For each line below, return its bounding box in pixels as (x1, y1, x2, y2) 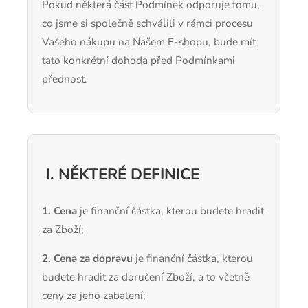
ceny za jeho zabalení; (42, 288, 146, 303)
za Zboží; (42, 221, 84, 236)
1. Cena (42, 203, 77, 218)
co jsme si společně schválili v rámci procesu (42, 16, 253, 31)
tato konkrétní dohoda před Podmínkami (42, 53, 235, 68)
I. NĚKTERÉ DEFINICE (42, 164, 199, 186)
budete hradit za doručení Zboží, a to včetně (42, 269, 250, 285)
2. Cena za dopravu (42, 251, 133, 266)
